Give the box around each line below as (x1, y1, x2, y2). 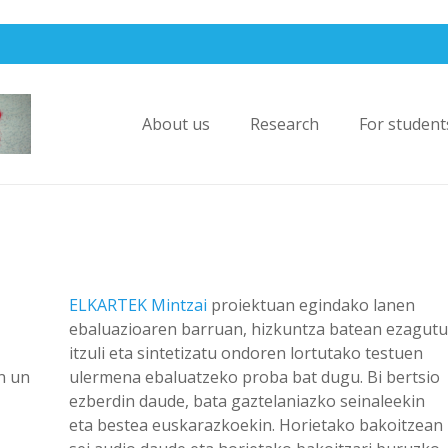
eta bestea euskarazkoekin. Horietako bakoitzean (68, 414, 443, 436)
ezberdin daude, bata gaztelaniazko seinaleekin (68, 390, 425, 412)
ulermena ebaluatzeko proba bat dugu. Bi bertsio (68, 366, 440, 388)
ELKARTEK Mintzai (68, 294, 207, 316)
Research (250, 113, 319, 135)
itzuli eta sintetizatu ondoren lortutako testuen (68, 342, 423, 364)
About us (142, 113, 210, 135)
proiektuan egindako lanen (206, 294, 415, 316)
